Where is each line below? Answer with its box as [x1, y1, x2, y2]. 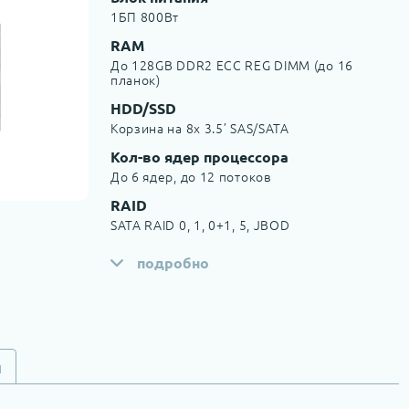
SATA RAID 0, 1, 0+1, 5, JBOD [110, 215, 290, 234]
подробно [136, 253, 209, 272]
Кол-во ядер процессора [110, 147, 288, 166]
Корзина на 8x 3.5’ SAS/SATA [110, 119, 289, 137]
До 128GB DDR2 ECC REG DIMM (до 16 [110, 56, 353, 74]
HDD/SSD [110, 99, 176, 118]
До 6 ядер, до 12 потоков [110, 167, 272, 185]
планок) [110, 70, 161, 89]
